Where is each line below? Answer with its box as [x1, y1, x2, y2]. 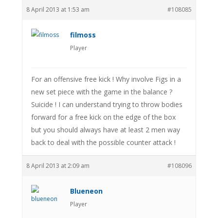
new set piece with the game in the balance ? [31, 87, 172, 96]
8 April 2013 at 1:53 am [26, 5, 90, 14]
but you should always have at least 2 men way [31, 125, 180, 134]
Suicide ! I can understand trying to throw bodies [31, 99, 182, 109]
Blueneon [70, 186, 103, 196]
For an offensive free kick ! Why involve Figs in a [31, 74, 181, 84]
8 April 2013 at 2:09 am [26, 161, 90, 170]
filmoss [70, 30, 96, 39]
